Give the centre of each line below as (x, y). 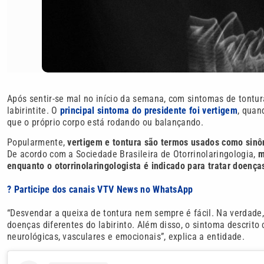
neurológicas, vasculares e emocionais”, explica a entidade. (126, 236)
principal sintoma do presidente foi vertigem (148, 110)
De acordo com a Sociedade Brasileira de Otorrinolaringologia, (133, 154)
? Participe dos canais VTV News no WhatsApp (100, 189)
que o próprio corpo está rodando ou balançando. (105, 122)
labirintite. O (34, 110)
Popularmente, (37, 142)
